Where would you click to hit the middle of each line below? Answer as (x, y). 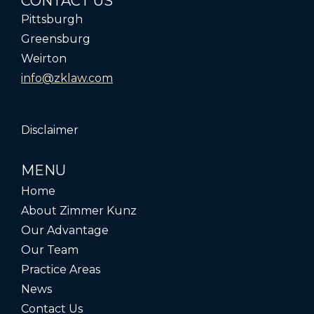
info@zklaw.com (67, 78)
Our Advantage (65, 231)
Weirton (44, 59)
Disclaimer (50, 130)
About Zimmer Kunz (79, 211)
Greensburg (56, 39)
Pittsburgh (52, 20)
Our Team (50, 250)
